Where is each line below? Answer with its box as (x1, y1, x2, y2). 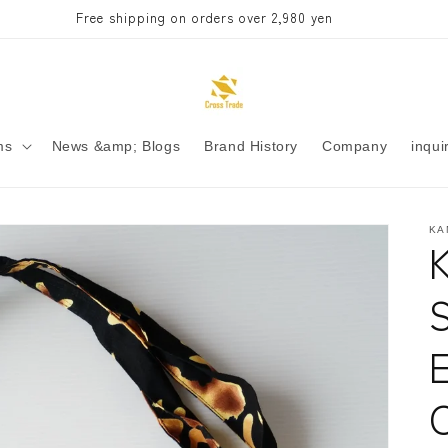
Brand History (204, 138, 298, 154)
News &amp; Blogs (51, 138, 181, 154)
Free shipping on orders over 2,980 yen (75, 8, 333, 27)
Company (322, 138, 388, 154)
